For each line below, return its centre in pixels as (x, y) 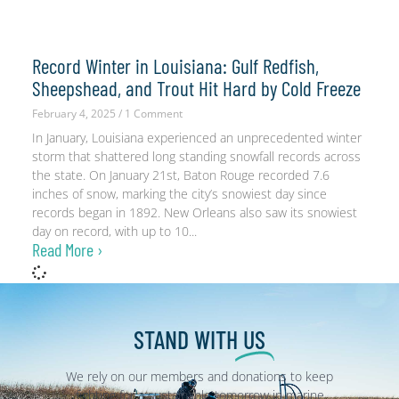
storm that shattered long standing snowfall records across (196, 156)
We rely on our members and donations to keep (199, 376)
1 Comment (152, 113)
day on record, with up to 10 (110, 231)
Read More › (67, 249)
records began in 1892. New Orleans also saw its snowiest (194, 212)
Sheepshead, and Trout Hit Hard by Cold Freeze (196, 88)
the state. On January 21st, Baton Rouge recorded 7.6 (180, 175)
